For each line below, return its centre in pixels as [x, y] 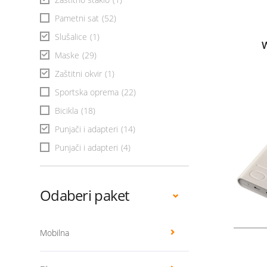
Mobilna [55, 233]
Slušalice [71, 37]
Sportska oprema [87, 92]
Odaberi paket [85, 195]
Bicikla [66, 111]
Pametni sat [77, 18]
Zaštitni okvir [78, 74]
